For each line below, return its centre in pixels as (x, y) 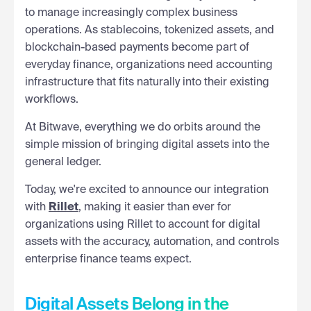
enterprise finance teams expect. (108, 259)
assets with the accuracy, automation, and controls (152, 242)
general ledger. (63, 162)
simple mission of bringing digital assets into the (147, 145)
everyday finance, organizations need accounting (149, 65)
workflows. (52, 100)
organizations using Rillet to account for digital (143, 225)
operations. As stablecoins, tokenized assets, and (150, 30)
